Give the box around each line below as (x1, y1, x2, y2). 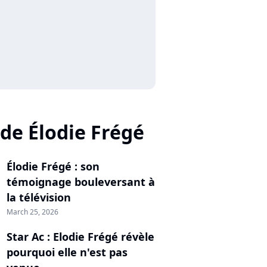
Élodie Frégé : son (7, 159, 100, 173)
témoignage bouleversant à (7, 175, 155, 189)
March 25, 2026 (7, 207, 58, 217)
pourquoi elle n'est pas (7, 245, 128, 259)
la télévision (7, 190, 71, 204)
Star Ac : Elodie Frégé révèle (7, 229, 154, 244)
